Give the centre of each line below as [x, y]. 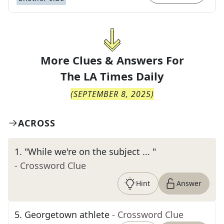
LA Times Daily [123, 76]
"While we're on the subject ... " [90, 151]
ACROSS [37, 123]
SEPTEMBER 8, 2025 [112, 94]
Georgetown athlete [67, 214]
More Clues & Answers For [112, 60]
